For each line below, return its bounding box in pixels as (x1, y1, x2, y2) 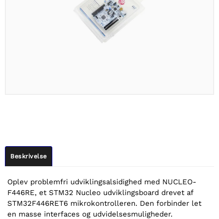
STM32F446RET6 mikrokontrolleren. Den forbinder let (7, 199, 201, 208)
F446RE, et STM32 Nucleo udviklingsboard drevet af (7, 188, 193, 197)
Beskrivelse (10, 153, 47, 160)
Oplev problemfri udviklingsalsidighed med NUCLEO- (7, 177, 197, 187)
